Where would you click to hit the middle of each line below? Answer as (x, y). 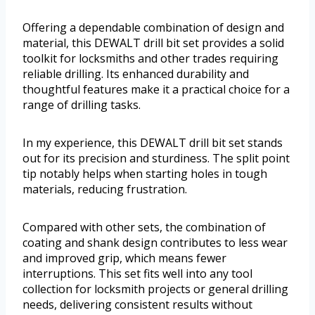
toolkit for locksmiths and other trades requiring (150, 59)
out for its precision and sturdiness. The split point (156, 159)
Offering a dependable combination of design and (153, 28)
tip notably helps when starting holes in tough (145, 174)
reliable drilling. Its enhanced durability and (136, 74)
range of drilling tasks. (82, 105)
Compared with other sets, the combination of (144, 227)
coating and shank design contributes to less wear (155, 243)
